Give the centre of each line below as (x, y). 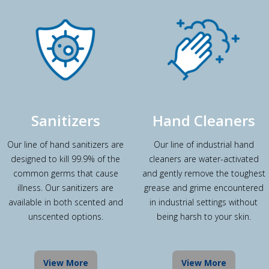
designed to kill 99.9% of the (65, 159)
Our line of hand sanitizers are (65, 144)
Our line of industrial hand (204, 144)
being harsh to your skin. (204, 216)
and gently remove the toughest (204, 173)
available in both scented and (65, 202)
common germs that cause (65, 173)
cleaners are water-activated (204, 159)
